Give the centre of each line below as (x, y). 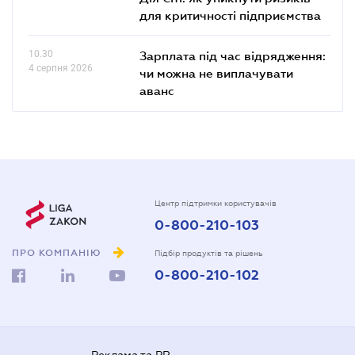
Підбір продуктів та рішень (209, 253)
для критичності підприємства (230, 15)
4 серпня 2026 (61, 68)
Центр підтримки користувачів (216, 203)
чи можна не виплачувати (216, 73)
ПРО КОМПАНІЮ (57, 253)
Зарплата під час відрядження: (233, 55)
